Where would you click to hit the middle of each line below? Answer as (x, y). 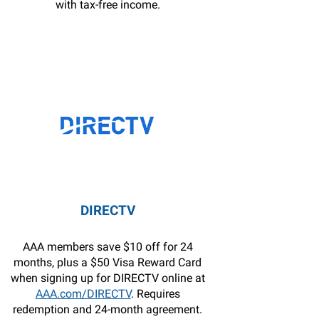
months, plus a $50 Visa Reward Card (108, 262)
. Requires (155, 294)
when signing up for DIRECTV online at (108, 278)
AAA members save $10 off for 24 (108, 247)
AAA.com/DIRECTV (83, 294)
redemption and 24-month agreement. (108, 309)
